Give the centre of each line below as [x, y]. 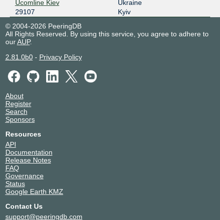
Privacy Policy [60, 57]
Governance [24, 176]
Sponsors [20, 120]
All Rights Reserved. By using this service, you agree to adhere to [107, 34]
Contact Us [24, 206]
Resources [23, 134]
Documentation [29, 152]
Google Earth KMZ [34, 192]
